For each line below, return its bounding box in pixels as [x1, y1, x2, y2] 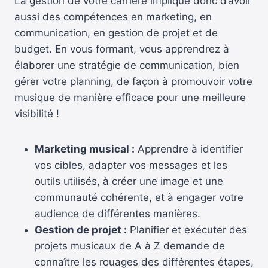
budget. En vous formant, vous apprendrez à [14, 42, 229, 55]
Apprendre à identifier [135, 142, 243, 155]
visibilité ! [14, 107, 59, 120]
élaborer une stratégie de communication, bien [14, 59, 239, 71]
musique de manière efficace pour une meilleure [14, 91, 246, 103]
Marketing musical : [35, 142, 135, 155]
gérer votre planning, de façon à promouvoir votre [14, 75, 252, 87]
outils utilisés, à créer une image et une [35, 175, 223, 187]
